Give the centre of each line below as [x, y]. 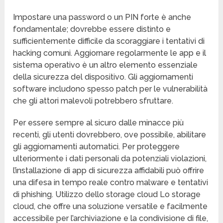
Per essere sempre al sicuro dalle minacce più [99, 123]
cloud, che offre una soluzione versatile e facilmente [111, 207]
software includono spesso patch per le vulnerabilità [111, 89]
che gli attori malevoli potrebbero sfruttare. [93, 101]
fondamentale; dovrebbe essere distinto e [92, 29]
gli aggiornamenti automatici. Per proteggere [97, 147]
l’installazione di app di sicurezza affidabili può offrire [109, 171]
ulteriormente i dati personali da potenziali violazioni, [110, 159]
